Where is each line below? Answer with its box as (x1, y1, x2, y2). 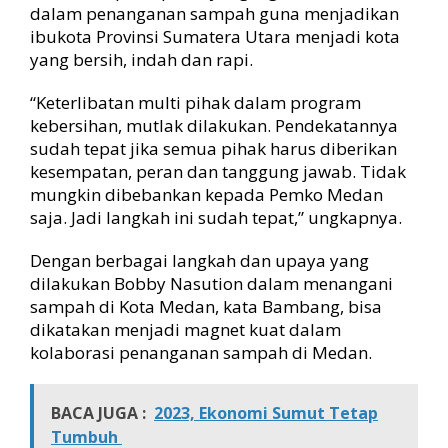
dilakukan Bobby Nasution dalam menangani (30, 272, 393, 295)
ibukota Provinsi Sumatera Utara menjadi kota (30, 25, 400, 48)
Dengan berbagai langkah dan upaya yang (30, 249, 369, 272)
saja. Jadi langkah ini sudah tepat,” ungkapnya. (30, 206, 402, 229)
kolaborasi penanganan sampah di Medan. (30, 341, 372, 364)
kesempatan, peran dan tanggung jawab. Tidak (30, 160, 406, 183)
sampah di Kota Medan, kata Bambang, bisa (30, 295, 382, 318)
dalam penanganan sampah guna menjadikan (30, 2, 399, 25)
